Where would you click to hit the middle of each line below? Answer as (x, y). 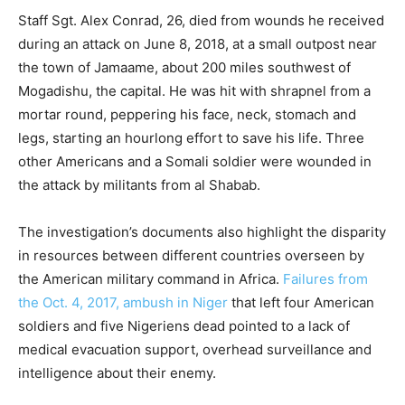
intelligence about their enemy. (117, 373)
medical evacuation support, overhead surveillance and (195, 350)
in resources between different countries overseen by (191, 256)
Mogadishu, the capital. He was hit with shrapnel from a (194, 91)
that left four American (301, 303)
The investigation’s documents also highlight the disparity (202, 232)
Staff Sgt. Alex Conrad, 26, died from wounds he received (201, 21)
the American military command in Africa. (151, 279)
